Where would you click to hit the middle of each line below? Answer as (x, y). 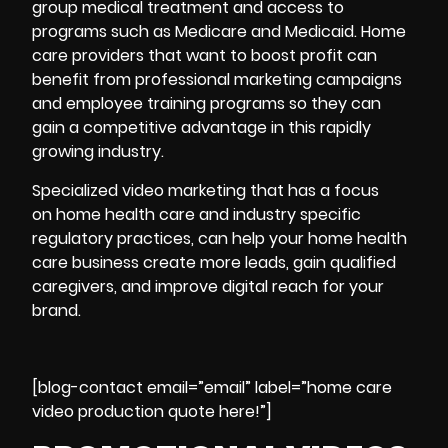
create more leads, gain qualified (267, 262)
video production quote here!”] (152, 411)
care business (85, 262)
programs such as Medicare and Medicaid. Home (219, 32)
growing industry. (98, 152)
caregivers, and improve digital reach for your (208, 286)
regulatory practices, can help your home (192, 238)
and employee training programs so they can (206, 104)
